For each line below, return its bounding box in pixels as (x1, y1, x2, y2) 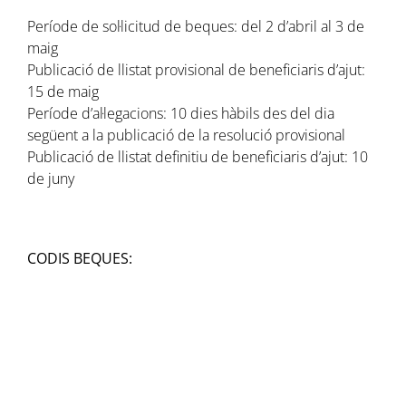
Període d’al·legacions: (26, 103, 167, 124)
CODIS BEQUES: (26, 248, 132, 269)
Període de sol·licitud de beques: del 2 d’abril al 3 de (26, 16, 364, 37)
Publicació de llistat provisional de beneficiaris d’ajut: (26, 60, 365, 81)
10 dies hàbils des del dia (169, 103, 334, 124)
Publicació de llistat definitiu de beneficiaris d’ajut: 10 (26, 147, 368, 168)
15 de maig (26, 82, 99, 102)
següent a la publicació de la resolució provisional (26, 125, 345, 146)
